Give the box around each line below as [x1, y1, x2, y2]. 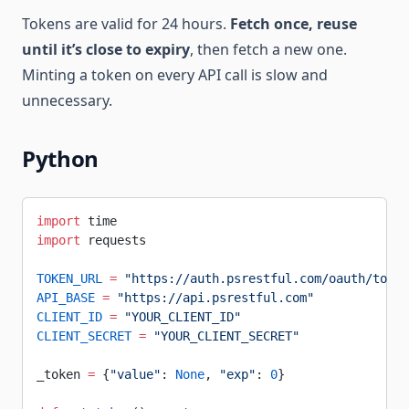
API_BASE [37, 289, 95, 305]
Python [22, 142, 99, 173]
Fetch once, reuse [230, 13, 357, 34]
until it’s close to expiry [22, 38, 190, 59]
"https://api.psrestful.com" [110, 289, 314, 305]
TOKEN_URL [37, 270, 102, 286]
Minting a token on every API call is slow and [22, 64, 328, 85]
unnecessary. [22, 89, 112, 110]
